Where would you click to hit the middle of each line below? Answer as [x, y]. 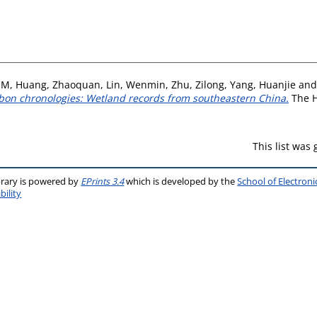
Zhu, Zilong [198, 84]
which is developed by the [181, 181]
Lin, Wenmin [136, 84]
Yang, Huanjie [263, 84]
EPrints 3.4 [103, 181]
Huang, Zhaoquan [58, 84]
